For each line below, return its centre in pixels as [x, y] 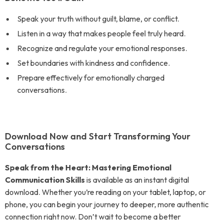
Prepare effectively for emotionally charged [91, 78]
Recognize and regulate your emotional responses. [102, 48]
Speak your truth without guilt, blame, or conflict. [98, 19]
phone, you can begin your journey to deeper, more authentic [107, 204]
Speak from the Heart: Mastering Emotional [88, 167]
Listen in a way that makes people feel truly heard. [101, 33]
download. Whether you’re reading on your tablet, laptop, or [105, 192]
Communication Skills [45, 180]
